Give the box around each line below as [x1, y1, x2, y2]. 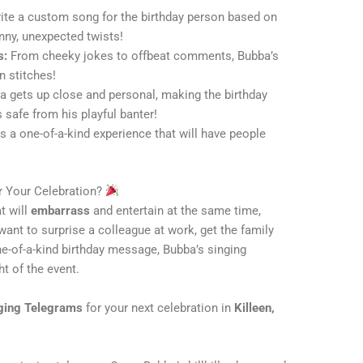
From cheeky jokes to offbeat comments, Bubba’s [7, 49, 280, 64]
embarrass [31, 203, 91, 218]
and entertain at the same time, [90, 203, 262, 218]
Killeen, [234, 300, 275, 315]
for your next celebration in [83, 300, 235, 315]
